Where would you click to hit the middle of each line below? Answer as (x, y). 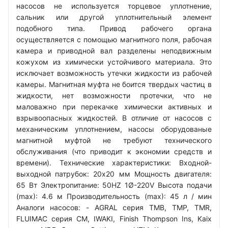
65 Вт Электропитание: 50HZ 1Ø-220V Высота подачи (114, 185)
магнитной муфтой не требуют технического (114, 140)
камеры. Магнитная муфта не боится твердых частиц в (114, 84)
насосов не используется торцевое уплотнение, (114, 6)
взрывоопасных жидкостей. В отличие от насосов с (114, 118)
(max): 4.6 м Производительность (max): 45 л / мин (114, 196)
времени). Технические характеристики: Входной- (114, 162)
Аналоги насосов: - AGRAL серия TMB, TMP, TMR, (114, 207)
